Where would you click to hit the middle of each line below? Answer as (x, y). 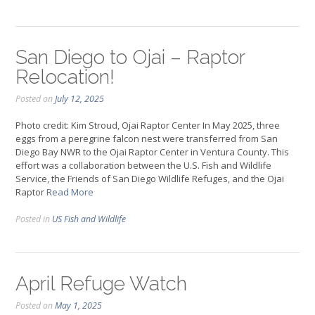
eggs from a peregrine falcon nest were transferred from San (147, 139)
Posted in (34, 219)
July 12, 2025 (79, 98)
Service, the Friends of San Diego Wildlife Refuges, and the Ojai (150, 179)
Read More (70, 192)
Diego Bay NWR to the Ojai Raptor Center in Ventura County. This (152, 152)
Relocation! (65, 77)
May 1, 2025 (78, 305)
